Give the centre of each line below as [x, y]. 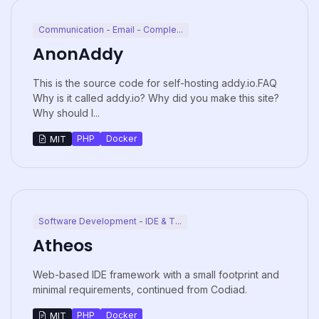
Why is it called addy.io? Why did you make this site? [156, 98]
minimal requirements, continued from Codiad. [140, 289]
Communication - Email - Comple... [110, 30]
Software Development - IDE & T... [110, 221]
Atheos [63, 245]
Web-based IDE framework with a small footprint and [156, 274]
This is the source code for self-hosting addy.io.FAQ [155, 83]
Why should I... [66, 113]
